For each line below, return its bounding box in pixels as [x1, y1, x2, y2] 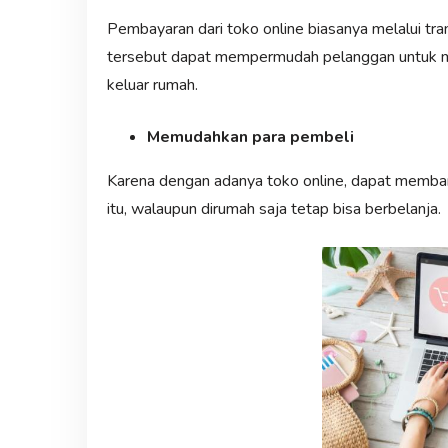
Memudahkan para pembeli [146, 125, 354, 148]
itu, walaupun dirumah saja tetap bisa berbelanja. [106, 197, 441, 220]
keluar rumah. [106, 73, 198, 96]
